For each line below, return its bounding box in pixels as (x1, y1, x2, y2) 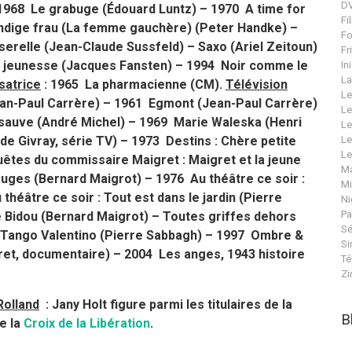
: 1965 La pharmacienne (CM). (41, 77, 225, 92)
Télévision (225, 77, 288, 92)
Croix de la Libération (24, 316, 150, 331)
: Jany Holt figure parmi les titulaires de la (39, 297, 292, 312)
